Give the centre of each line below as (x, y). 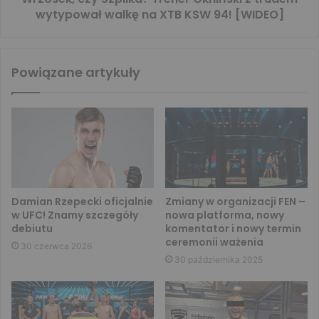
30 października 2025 (219, 260)
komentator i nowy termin (233, 229)
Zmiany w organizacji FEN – (235, 202)
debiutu (32, 229)
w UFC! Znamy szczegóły (75, 215)
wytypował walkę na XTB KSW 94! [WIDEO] (159, 15)
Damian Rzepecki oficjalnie (82, 202)
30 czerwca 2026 (56, 246)
